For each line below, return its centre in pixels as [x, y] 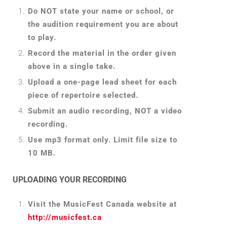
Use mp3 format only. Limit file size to [103, 140]
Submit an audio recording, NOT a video [105, 111]
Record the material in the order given [102, 53]
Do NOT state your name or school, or [101, 11]
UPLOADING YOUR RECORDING [70, 180]
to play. [42, 37]
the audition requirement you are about [103, 24]
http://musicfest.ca [65, 217]
